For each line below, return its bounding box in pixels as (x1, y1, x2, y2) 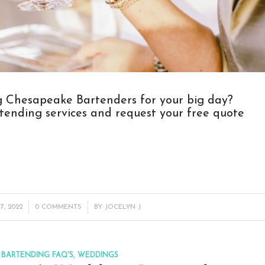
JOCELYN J (105, 203, 141, 211)
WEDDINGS (77, 251, 119, 259)
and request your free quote (87, 107, 244, 119)
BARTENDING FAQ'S (1, 251, 74, 259)
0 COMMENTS (35, 203, 82, 211)
